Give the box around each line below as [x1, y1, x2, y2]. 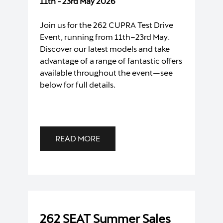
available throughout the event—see [40, 67, 173, 77]
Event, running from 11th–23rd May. [40, 31, 170, 41]
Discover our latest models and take [40, 43, 170, 53]
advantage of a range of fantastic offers [40, 55, 182, 65]
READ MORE [55, 133, 100, 143]
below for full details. [40, 79, 115, 89]
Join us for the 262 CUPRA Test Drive [40, 19, 173, 29]
